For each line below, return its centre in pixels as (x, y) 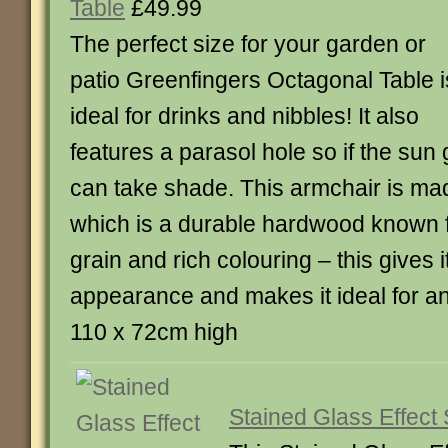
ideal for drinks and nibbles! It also (244, 116)
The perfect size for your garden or (248, 44)
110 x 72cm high (154, 332)
